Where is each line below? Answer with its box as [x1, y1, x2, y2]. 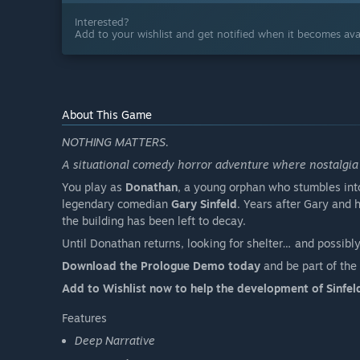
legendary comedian [62, 197, 171, 211]
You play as [62, 180, 125, 194]
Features [62, 311, 107, 325]
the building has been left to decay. [62, 214, 246, 228]
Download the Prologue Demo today [62, 259, 260, 273]
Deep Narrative [75, 333, 155, 348]
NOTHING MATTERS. [62, 135, 169, 149]
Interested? [75, 15, 129, 29]
